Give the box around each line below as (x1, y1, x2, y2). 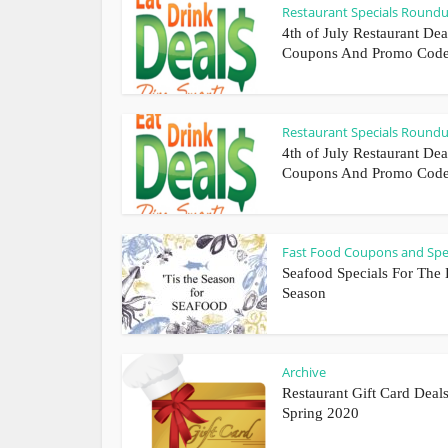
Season (282, 285, 326, 301)
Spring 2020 (282, 405, 359, 421)
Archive (282, 363, 326, 381)
